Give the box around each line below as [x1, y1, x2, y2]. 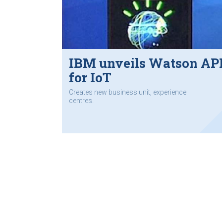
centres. [69, 96, 94, 105]
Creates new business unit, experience [69, 88, 186, 96]
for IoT [69, 69, 111, 86]
